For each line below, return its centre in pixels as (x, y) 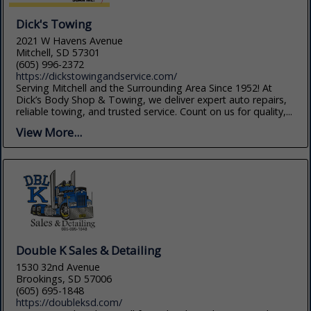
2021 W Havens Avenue (70, 40)
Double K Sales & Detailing (89, 251)
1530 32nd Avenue (58, 267)
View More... (49, 132)
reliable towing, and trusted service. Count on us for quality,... (154, 111)
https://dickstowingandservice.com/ (97, 76)
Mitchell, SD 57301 (58, 52)
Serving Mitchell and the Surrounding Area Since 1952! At (144, 87)
